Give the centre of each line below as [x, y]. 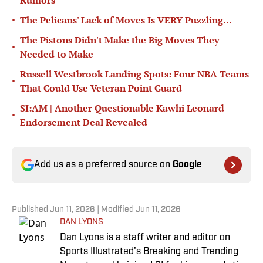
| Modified [115, 210]
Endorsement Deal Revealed [84, 122]
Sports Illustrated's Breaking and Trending [149, 252]
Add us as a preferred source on [103, 165]
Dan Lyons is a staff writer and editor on [145, 238]
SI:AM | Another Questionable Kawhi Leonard [122, 108]
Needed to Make [57, 54]
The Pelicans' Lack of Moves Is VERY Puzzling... [126, 20]
